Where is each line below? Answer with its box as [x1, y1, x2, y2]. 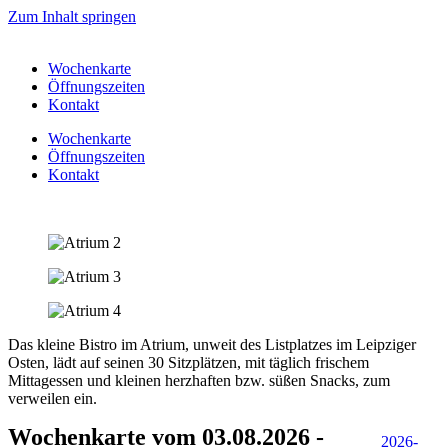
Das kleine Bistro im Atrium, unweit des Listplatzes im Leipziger [8, 336, 416, 353]
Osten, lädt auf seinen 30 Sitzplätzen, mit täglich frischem [8, 354, 369, 371]
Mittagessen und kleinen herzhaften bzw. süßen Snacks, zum [8, 372, 390, 389]
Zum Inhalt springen [8, 8, 136, 25]
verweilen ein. [8, 390, 97, 407]
